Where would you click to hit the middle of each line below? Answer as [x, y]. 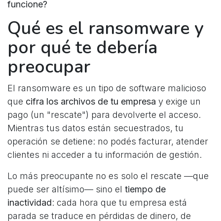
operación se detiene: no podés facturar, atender [108, 142]
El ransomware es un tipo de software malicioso [107, 88]
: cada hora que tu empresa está [119, 203]
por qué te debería [82, 48]
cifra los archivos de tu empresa [91, 102]
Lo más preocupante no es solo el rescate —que [108, 176]
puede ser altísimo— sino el [66, 189]
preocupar [49, 67]
